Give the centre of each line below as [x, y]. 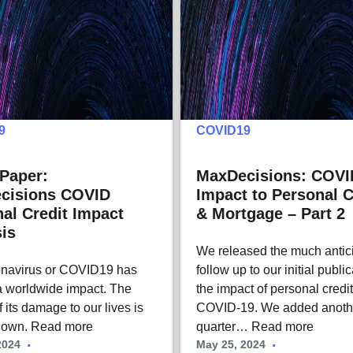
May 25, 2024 [231, 345]
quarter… [224, 327]
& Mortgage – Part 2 [271, 214]
